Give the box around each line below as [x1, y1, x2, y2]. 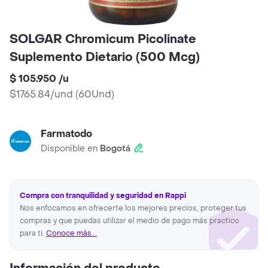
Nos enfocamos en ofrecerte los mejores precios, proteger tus [20, 203, 246, 214]
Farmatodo [41, 127, 92, 141]
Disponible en [41, 143, 100, 155]
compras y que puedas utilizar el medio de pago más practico [20, 216, 239, 226]
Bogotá [100, 143, 130, 155]
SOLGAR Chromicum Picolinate [10, 32, 196, 48]
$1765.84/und [10, 88, 73, 101]
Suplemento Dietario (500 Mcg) [10, 50, 200, 66]
